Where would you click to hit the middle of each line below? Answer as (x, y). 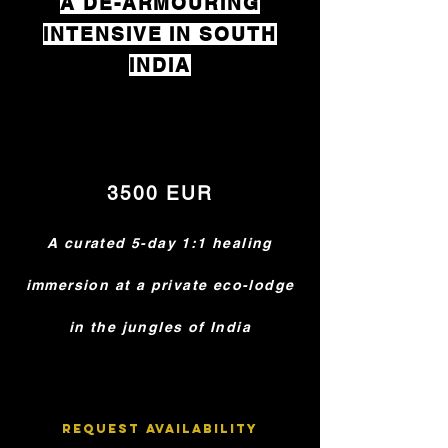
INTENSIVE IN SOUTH (160, 34)
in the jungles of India (160, 327)
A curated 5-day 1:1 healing (160, 243)
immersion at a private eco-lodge (160, 285)
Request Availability (160, 428)
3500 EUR (160, 193)
